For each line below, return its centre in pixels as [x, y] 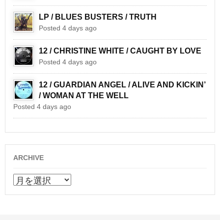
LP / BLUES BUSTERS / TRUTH [98, 17]
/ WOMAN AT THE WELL [84, 96]
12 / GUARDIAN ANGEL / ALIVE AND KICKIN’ [122, 85]
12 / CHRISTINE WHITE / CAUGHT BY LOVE [120, 51]
